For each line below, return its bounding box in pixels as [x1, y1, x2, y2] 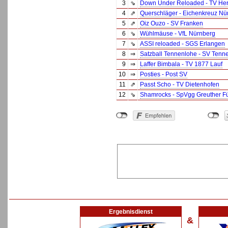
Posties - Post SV [140, 71, 187, 78]
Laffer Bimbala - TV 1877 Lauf [140, 61, 222, 68]
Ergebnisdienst [109, 208, 153, 215]
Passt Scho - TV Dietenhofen [140, 81, 219, 88]
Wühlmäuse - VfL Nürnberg [140, 30, 215, 37]
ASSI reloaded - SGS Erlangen [140, 40, 225, 47]
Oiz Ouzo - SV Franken [140, 20, 203, 27]
